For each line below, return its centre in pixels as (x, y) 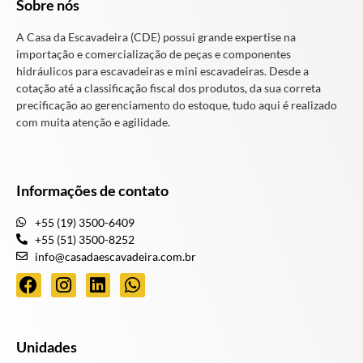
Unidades (47, 347)
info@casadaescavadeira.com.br (115, 256)
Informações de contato (92, 190)
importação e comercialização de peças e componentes (154, 54)
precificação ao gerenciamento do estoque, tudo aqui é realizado (177, 105)
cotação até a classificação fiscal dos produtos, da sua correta (169, 88)
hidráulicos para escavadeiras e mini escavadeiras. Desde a (162, 71)
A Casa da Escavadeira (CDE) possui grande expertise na (156, 37)
